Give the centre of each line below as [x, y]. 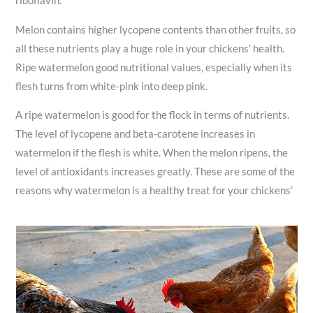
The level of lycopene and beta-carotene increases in [136, 134]
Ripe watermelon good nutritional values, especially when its [154, 67]
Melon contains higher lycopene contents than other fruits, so [156, 29]
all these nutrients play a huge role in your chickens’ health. [150, 48]
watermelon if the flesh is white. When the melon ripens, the [152, 153]
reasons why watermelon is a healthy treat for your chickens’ [154, 191]
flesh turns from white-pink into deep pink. [112, 86]
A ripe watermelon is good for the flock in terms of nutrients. [153, 115]
